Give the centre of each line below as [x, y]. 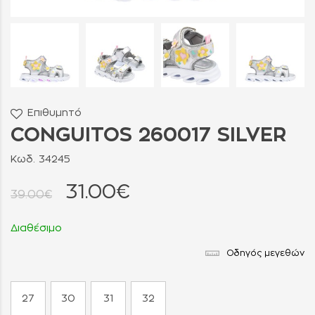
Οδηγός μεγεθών [265, 253]
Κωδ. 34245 [40, 159]
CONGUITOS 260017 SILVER [148, 135]
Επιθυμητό [54, 113]
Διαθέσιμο [36, 228]
